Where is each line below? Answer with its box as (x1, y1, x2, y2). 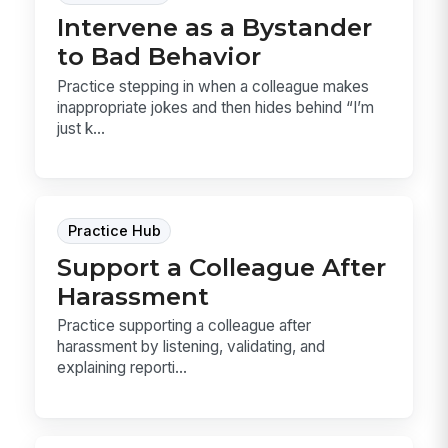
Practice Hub (67, 222, 161, 241)
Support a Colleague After (57, 252, 387, 283)
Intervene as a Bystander (57, 12, 373, 43)
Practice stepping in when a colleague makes (57, 76, 370, 96)
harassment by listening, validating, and (57, 337, 326, 357)
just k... (57, 118, 106, 138)
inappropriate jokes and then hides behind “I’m (57, 97, 375, 117)
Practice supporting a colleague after (57, 316, 312, 336)
